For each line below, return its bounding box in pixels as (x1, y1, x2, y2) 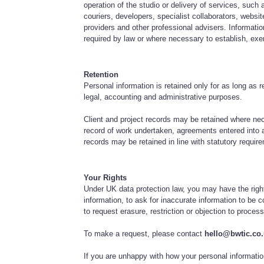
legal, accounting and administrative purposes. (84, 92, 243, 101)
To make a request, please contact (84, 229, 205, 238)
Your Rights (84, 173, 127, 182)
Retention (84, 70, 119, 79)
